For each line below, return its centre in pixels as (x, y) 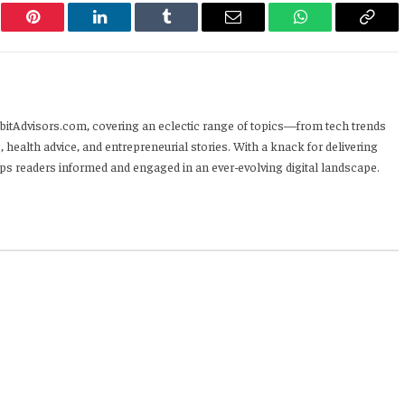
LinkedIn (128, 30)
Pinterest (60, 30)
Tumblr (189, 30)
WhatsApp (334, 30)
